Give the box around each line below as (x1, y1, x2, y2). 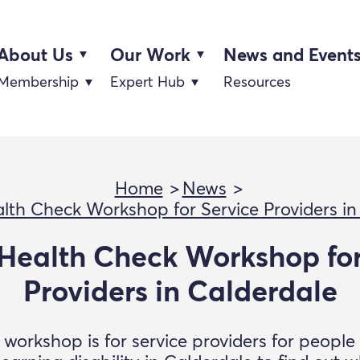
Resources (223, 75, 291, 90)
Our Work (110, 47, 190, 65)
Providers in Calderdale (22, 279, 337, 309)
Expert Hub (110, 75, 185, 90)
